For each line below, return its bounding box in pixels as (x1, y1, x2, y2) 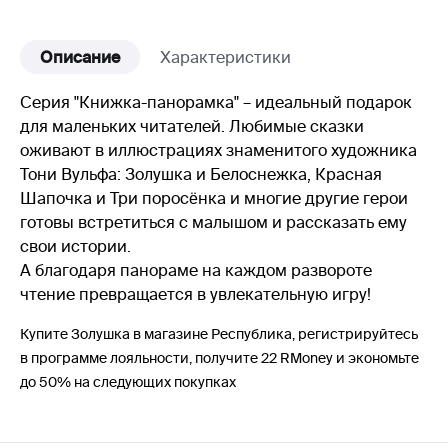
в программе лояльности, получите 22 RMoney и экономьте (20, 350, 419, 366)
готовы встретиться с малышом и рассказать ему (20, 213, 407, 231)
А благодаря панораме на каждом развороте (20, 261, 372, 279)
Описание (40, 48, 120, 66)
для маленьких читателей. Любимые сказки (20, 117, 364, 135)
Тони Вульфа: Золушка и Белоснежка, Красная (20, 165, 382, 183)
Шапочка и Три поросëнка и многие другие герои (20, 189, 408, 207)
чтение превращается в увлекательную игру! (20, 285, 371, 303)
